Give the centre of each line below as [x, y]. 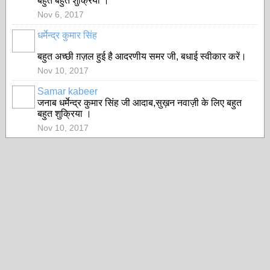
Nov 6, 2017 [61, 14]
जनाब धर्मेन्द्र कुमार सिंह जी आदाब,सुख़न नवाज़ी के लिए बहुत [140, 103]
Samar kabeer [67, 91]
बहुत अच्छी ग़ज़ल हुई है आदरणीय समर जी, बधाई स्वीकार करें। [142, 56]
